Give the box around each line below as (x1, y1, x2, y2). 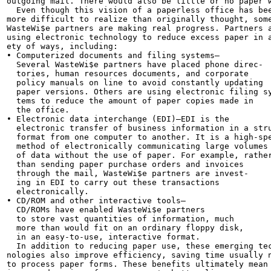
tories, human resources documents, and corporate (7, 69, 249, 78)
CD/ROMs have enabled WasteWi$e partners (7, 205, 205, 214)
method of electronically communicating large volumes (7, 142, 268, 151)
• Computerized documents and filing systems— (7, 51, 220, 60)
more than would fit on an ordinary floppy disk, (7, 223, 244, 232)
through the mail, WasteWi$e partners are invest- (7, 169, 249, 178)
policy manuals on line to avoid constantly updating (7, 78, 263, 87)
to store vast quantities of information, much (7, 214, 234, 223)
